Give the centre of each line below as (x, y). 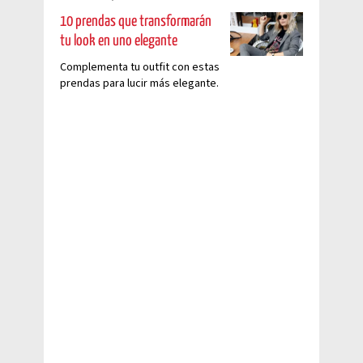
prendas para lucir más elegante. (139, 83)
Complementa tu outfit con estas (140, 67)
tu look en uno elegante (119, 41)
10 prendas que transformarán (136, 21)
